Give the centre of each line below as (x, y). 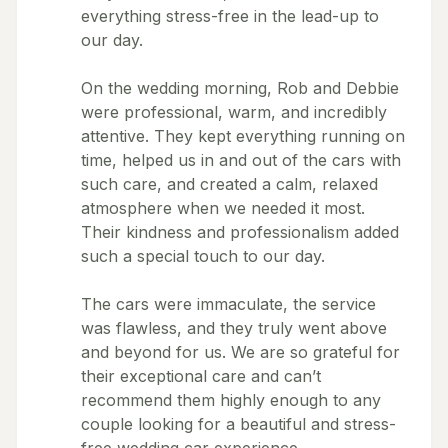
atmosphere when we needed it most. (223, 208)
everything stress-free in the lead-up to (230, 16)
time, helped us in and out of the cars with (241, 160)
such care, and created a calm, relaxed (229, 184)
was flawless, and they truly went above (234, 328)
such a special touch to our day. (203, 256)
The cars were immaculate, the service (228, 304)
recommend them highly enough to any (231, 400)
